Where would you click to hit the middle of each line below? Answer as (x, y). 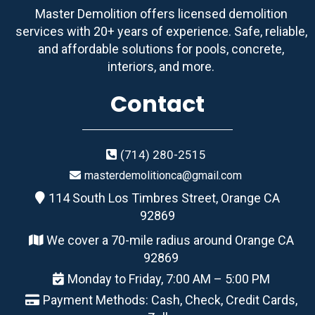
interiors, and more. (161, 66)
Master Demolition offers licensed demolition (161, 14)
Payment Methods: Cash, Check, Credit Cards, (170, 300)
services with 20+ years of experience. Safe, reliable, (161, 31)
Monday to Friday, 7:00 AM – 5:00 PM (168, 279)
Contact (157, 104)
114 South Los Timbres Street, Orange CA (164, 198)
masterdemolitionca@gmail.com (163, 175)
